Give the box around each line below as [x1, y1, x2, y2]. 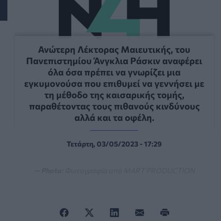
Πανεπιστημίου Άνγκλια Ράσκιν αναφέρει [26, 54, 202, 66]
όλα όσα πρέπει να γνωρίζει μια [48, 66, 181, 77]
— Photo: [34, 165, 63, 175]
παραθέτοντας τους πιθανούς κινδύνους [29, 100, 200, 111]
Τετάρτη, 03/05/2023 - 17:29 [67, 139, 162, 148]
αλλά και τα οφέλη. [74, 111, 154, 123]
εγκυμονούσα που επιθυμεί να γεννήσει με [24, 77, 204, 89]
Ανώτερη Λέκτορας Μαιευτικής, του [38, 43, 190, 55]
